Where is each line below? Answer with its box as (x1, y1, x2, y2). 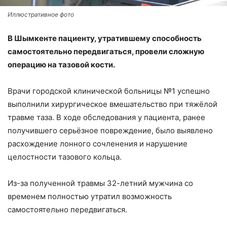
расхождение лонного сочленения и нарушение (8, 138, 187, 148)
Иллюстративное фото (8, 10, 74, 18)
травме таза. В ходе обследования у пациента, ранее (8, 112, 205, 122)
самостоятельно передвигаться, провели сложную (8, 46, 204, 56)
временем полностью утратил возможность (8, 191, 172, 201)
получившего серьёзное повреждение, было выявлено (8, 125, 213, 135)
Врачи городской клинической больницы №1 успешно (8, 86, 210, 96)
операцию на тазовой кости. (8, 59, 115, 69)
